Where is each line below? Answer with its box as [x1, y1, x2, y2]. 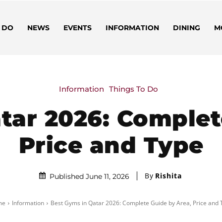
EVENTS [63, 23, 92, 32]
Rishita [155, 171, 182, 181]
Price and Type [18, 131, 204, 159]
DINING [172, 23, 200, 32]
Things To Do [109, 84, 158, 94]
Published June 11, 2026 [49, 172, 129, 181]
